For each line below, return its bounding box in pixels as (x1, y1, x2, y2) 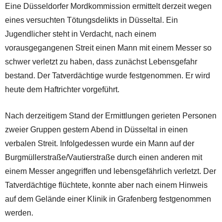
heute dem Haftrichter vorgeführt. (5, 85, 119, 94)
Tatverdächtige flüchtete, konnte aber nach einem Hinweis (5, 180, 208, 189)
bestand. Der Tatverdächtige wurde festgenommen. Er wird (5, 71, 210, 80)
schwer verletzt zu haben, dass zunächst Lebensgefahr (5, 57, 197, 66)
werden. (5, 208, 33, 217)
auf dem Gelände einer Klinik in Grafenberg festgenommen (5, 194, 211, 203)
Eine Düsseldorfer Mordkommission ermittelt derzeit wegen (5, 1, 212, 10)
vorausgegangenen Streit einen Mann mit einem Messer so (5, 43, 212, 52)
